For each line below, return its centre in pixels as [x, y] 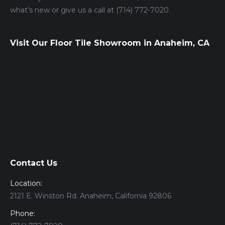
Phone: [23, 213]
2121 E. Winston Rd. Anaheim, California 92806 [91, 196]
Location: [26, 183]
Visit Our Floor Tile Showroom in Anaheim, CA [110, 43]
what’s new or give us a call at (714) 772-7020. [90, 10]
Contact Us [34, 163]
